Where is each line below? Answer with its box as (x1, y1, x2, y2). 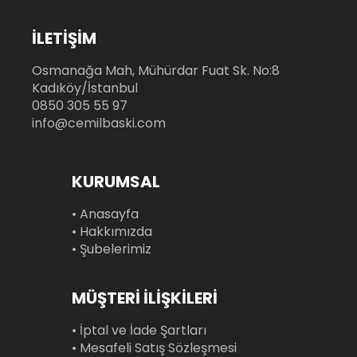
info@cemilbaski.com (32, 114, 167, 133)
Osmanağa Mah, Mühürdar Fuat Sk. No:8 (32, 61, 280, 80)
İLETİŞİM (32, 27, 97, 50)
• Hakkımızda (72, 222, 153, 241)
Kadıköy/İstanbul (32, 79, 139, 98)
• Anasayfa (72, 205, 139, 224)
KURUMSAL (72, 171, 161, 194)
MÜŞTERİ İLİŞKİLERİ (72, 287, 218, 310)
